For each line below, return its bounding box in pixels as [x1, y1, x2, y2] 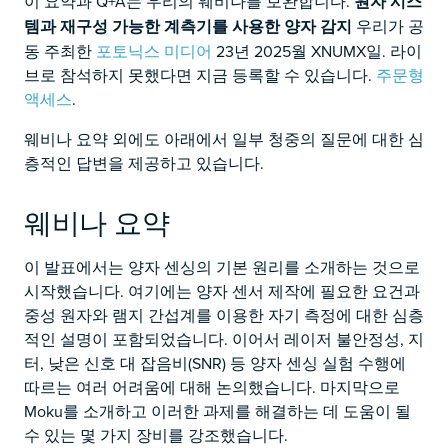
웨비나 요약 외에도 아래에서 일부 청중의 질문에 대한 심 [24, 128, 424, 150]
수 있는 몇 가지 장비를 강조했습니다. [24, 424, 292, 446]
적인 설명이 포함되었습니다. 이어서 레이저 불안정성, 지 [24, 328, 424, 350]
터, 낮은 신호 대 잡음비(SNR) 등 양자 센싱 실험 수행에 [24, 352, 406, 374]
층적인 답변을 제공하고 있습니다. [24, 152, 264, 174]
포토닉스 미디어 [96, 40, 212, 62]
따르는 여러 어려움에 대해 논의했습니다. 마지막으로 [24, 376, 400, 398]
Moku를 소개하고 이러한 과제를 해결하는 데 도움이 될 [24, 400, 411, 422]
